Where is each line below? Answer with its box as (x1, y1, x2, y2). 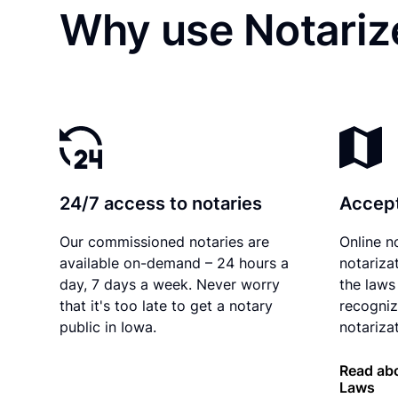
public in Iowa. (60, 317, 157, 336)
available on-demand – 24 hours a (60, 253, 290, 272)
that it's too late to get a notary (60, 296, 274, 314)
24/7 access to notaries (60, 192, 263, 214)
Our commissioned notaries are (60, 232, 270, 251)
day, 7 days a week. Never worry (60, 275, 281, 293)
